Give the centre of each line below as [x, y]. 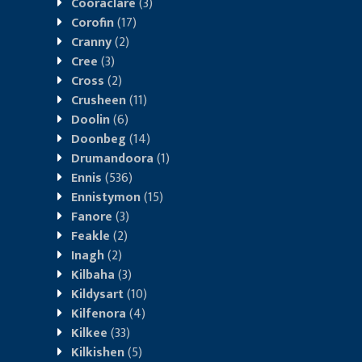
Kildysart [97, 294]
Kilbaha [93, 275]
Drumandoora [112, 158]
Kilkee [89, 333]
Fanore [92, 217]
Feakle [90, 236]
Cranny [91, 42]
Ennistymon [106, 197]
